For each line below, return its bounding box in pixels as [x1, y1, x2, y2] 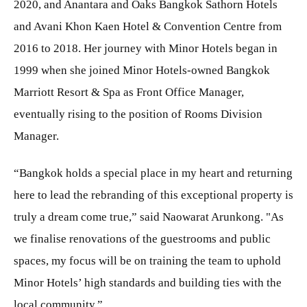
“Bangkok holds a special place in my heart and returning [14, 166, 293, 180]
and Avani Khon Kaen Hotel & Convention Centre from [14, 19, 282, 33]
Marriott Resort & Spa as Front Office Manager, [14, 85, 244, 99]
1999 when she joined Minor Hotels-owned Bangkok [14, 63, 270, 77]
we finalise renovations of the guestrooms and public [14, 232, 271, 245]
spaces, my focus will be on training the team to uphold [14, 254, 281, 267]
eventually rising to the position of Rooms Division [14, 107, 262, 121]
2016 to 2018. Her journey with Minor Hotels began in [14, 41, 278, 55]
